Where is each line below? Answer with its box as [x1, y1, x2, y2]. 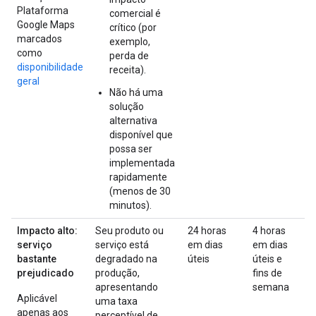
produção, [95, 267, 140, 279]
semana [253, 281, 289, 293]
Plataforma [17, 4, 68, 16]
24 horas [188, 224, 226, 236]
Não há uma [109, 86, 163, 98]
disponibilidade [17, 61, 83, 73]
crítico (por [109, 21, 157, 33]
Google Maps [17, 18, 75, 30]
